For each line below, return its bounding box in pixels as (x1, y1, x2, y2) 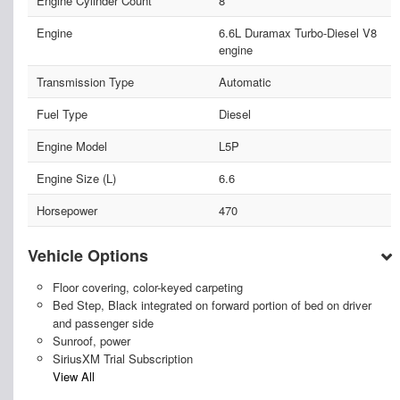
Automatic (218, 72, 271, 90)
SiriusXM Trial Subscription (52, 349, 193, 367)
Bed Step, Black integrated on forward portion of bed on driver (52, 296, 371, 313)
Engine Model (37, 137, 107, 154)
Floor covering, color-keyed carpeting (52, 278, 243, 296)
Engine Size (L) (37, 169, 116, 187)
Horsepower (37, 201, 97, 219)
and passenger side (52, 313, 154, 331)
